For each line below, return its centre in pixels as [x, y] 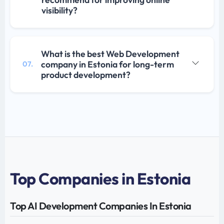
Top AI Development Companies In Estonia [101, 205]
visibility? [59, 10]
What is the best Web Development [110, 53]
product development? [86, 74]
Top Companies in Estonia [100, 178]
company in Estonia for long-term [107, 64]
